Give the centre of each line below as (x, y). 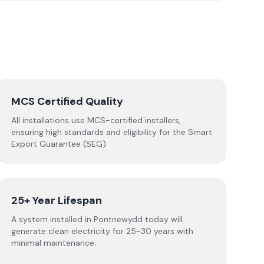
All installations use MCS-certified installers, (96, 120)
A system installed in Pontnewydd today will (97, 219)
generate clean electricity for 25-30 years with (102, 231)
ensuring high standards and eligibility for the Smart (111, 132)
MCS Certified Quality (67, 101)
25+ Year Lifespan (56, 200)
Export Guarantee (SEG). (59, 144)
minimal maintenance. (53, 243)
